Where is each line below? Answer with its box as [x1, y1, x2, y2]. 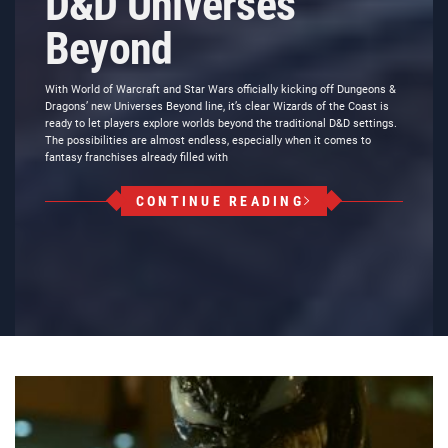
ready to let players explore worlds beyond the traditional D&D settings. [45, 117, 397, 130]
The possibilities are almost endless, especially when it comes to [45, 134, 371, 147]
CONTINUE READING [135, 193, 304, 209]
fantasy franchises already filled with [45, 151, 228, 164]
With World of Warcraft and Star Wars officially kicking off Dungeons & [45, 83, 396, 96]
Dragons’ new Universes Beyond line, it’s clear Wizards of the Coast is [45, 100, 389, 113]
